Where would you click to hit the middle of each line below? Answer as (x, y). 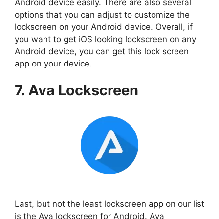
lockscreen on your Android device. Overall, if (104, 27)
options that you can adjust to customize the (102, 14)
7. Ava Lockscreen (77, 90)
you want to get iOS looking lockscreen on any (105, 39)
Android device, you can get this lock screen (102, 51)
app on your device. (53, 63)
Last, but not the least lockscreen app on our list (109, 204)
